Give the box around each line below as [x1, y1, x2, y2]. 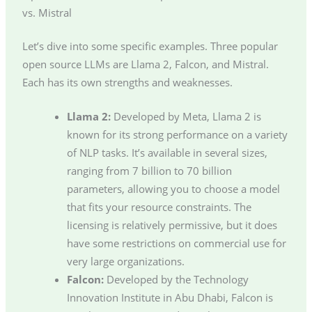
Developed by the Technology [103, 272, 249, 287]
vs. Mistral [22, 6, 72, 20]
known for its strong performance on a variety [66, 127, 288, 142]
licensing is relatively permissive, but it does [66, 218, 277, 233]
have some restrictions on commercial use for [66, 236, 286, 251]
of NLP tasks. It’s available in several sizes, [66, 146, 267, 160]
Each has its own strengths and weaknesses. [22, 75, 233, 90]
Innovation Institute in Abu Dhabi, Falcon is [66, 290, 273, 305]
